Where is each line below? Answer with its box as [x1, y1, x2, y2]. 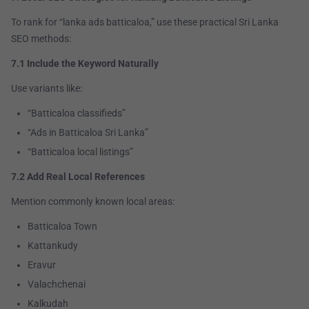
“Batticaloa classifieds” [28, 108, 126, 119]
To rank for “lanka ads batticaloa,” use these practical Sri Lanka [11, 17, 279, 28]
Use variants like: [11, 83, 82, 94]
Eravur [28, 259, 56, 271]
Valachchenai [28, 279, 86, 290]
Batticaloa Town [28, 221, 97, 232]
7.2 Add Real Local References [11, 171, 145, 183]
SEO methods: [11, 33, 71, 45]
